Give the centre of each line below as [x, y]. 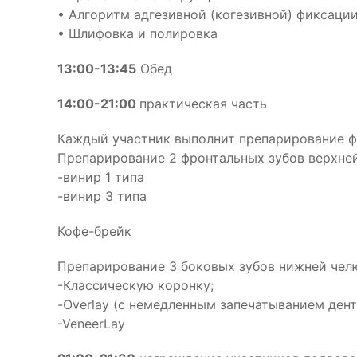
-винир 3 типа [102, 196]
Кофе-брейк [94, 231]
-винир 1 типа [101, 177]
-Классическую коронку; [135, 285]
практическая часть [203, 104]
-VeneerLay [91, 324]
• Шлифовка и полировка [137, 33]
